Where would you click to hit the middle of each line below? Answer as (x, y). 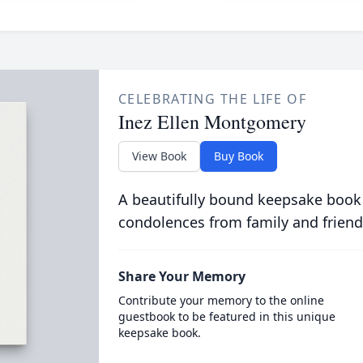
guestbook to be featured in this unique (226, 316)
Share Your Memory (181, 276)
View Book (159, 156)
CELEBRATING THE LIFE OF (212, 99)
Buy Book (238, 156)
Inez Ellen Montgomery (212, 122)
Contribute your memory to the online (221, 300)
